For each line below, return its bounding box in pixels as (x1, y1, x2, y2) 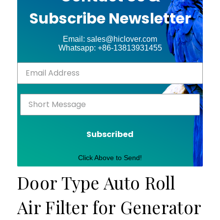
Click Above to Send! (78, 153, 142, 162)
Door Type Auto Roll (17, 170, 176, 194)
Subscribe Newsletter (29, 8, 191, 29)
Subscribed (86, 128, 134, 140)
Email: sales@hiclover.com (63, 34, 157, 43)
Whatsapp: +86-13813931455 (58, 43, 162, 52)
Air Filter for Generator (17, 195, 201, 219)
